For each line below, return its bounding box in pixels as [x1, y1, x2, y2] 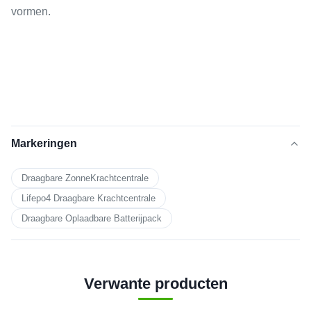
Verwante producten [83, 274, 228, 292]
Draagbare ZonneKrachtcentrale [22, 172, 149, 183]
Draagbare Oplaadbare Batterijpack [22, 212, 162, 224]
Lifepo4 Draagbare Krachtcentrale [22, 192, 155, 203]
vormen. [11, 5, 51, 17]
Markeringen [11, 137, 77, 149]
